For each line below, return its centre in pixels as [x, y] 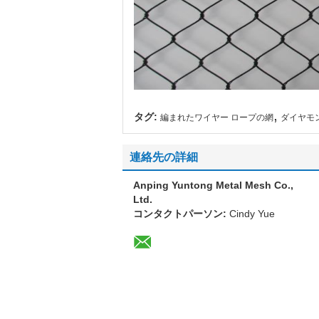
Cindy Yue [252, 214]
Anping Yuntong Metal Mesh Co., [213, 185]
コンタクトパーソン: [181, 214]
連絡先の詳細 [164, 157]
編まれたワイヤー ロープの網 [217, 117]
